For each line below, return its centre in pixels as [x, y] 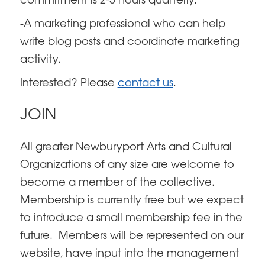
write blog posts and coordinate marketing [130, 42]
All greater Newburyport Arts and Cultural [126, 148]
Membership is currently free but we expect [132, 201]
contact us [145, 84]
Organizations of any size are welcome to [127, 165]
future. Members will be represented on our [132, 236]
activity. [40, 60]
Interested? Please [69, 84]
